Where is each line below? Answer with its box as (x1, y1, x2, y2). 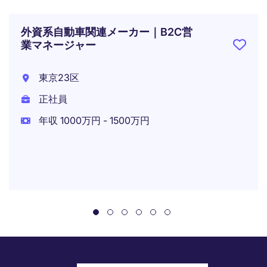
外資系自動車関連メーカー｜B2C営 (21, 26, 193, 38)
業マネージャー (21, 39, 96, 51)
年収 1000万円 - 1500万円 (36, 114, 150, 126)
